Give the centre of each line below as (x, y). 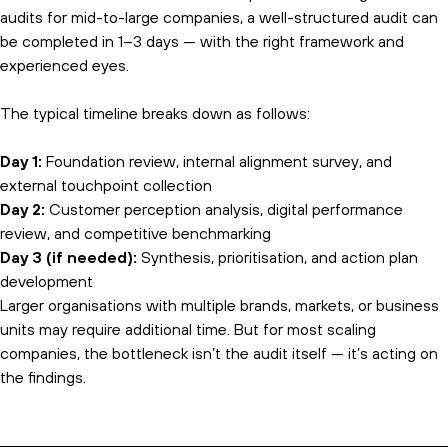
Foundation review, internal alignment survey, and (217, 162)
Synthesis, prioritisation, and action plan (277, 258)
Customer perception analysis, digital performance (224, 210)
